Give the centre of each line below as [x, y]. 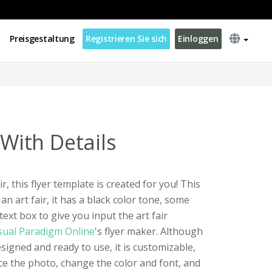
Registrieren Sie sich [126, 39]
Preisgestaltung [42, 39]
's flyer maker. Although [149, 231]
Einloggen [198, 39]
